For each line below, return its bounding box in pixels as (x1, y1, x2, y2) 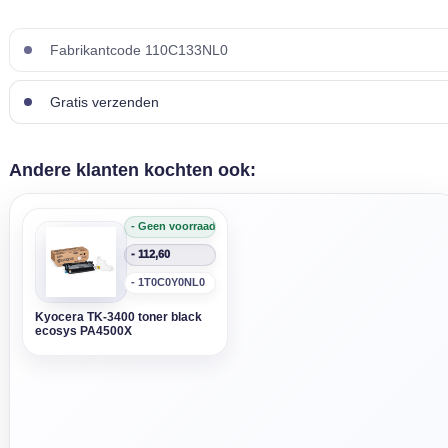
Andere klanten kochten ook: (9, 160, 256, 180)
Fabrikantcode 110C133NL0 (46, 42, 228, 58)
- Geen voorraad (131, 220, 216, 232)
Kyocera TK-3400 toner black (35, 311, 202, 323)
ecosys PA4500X (35, 325, 132, 337)
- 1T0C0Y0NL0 (131, 276, 205, 288)
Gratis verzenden (46, 94, 159, 110)
